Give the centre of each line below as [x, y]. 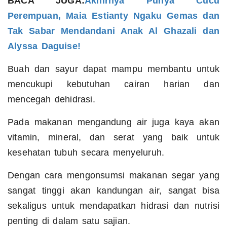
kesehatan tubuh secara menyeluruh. [86, 153]
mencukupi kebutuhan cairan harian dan [113, 84]
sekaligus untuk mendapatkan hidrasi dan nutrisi [113, 206]
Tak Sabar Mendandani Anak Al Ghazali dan [113, 31]
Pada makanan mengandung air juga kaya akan [113, 122]
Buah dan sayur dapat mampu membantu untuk [113, 69]
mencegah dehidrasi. [51, 100]
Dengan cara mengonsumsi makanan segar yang [113, 176]
